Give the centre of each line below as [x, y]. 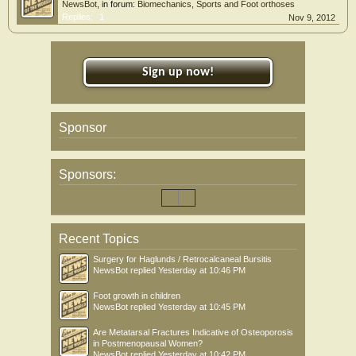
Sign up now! [178, 72]
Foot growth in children [137, 295]
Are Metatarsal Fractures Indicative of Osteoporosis [193, 332]
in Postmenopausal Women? [148, 343]
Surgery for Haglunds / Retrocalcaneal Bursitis [182, 259]
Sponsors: [87, 174]
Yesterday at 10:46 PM [202, 270]
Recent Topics [99, 238]
